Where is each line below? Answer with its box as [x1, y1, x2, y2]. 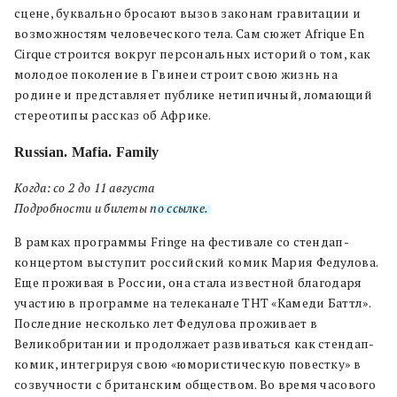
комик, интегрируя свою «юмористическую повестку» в [14, 355, 361, 372]
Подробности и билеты [14, 199, 151, 216]
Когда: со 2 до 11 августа [14, 179, 155, 196]
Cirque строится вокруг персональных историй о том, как [14, 45, 371, 62]
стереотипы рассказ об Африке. [14, 106, 212, 123]
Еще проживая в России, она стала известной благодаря [14, 274, 362, 291]
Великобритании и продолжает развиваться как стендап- [14, 335, 375, 352]
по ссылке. [150, 199, 209, 216]
